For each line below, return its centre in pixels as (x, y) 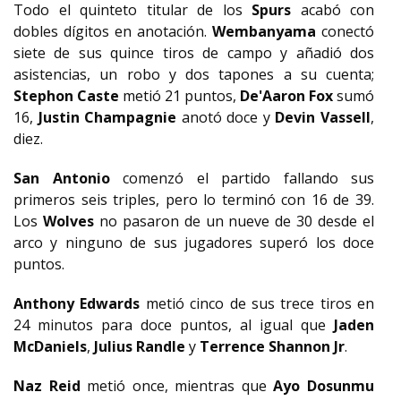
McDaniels (50, 346)
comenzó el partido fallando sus (242, 178)
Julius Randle (138, 346)
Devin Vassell (320, 117)
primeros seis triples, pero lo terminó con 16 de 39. (194, 200)
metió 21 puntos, (178, 96)
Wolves (68, 221)
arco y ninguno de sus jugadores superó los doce (194, 243)
